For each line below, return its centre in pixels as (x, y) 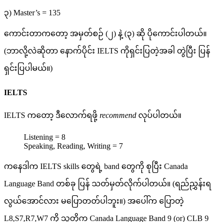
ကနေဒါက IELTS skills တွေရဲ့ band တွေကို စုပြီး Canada (96, 166)
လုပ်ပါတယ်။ (159, 115)
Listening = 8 (45, 137)
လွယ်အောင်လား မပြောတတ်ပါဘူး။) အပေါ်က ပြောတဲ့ (94, 201)
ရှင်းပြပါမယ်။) (28, 68)
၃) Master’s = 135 (32, 12)
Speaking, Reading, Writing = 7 (73, 146)
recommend (118, 115)
